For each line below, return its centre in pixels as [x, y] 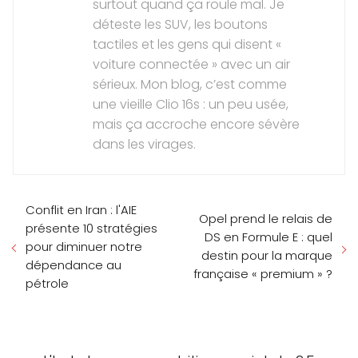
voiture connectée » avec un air [191, 64]
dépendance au [74, 265]
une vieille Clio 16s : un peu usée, [191, 104]
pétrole [47, 283]
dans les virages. [144, 144]
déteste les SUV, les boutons [180, 24]
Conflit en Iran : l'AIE [81, 209]
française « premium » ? [263, 274]
